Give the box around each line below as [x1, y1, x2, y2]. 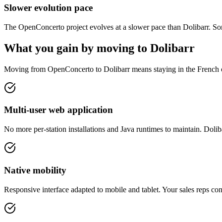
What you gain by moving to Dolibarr [4, 41, 195, 55]
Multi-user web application [4, 105, 113, 115]
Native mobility [4, 165, 66, 175]
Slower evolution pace [4, 2, 93, 13]
